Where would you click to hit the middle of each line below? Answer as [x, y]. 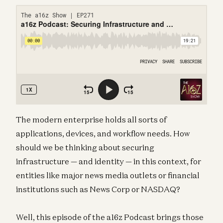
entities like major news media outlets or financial [108, 175]
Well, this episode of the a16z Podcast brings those [110, 217]
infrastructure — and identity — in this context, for [109, 161]
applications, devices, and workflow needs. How [103, 133]
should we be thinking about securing [85, 147]
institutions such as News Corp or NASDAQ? [98, 189]
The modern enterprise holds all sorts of [91, 119]
